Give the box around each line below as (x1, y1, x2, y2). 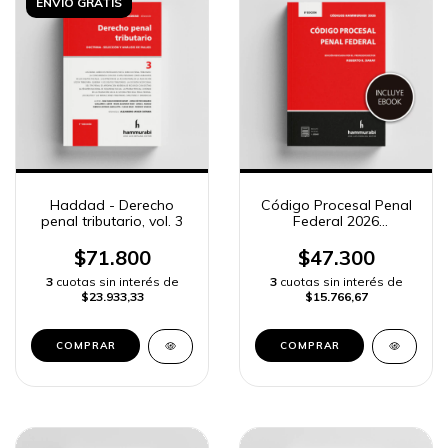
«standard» (299, 228, 373, 247)
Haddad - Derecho (50, 196, 174, 215)
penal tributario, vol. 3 (41, 212, 183, 231)
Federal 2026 (293, 212, 379, 231)
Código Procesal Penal (260, 196, 412, 215)
